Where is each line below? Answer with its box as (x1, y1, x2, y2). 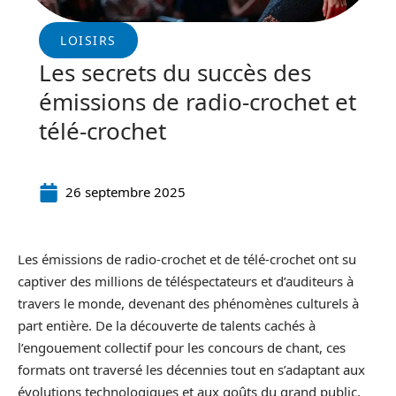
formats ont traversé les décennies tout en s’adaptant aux (18, 361, 365, 378)
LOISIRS (60, 32, 117, 49)
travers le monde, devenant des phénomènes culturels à (18, 294, 359, 312)
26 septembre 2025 (65, 183, 186, 201)
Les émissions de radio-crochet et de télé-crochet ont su (18, 250, 356, 268)
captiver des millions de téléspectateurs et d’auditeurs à (18, 272, 354, 290)
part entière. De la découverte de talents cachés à (18, 316, 316, 334)
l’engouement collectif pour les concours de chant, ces (18, 339, 346, 356)
